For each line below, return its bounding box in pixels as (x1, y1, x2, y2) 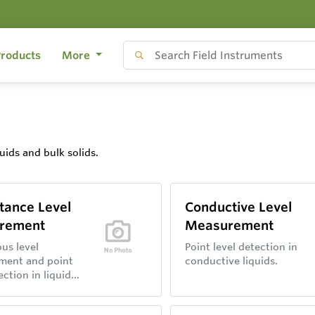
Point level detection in (185, 240, 298, 253)
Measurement (185, 217, 274, 233)
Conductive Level (185, 199, 292, 214)
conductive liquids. (185, 255, 278, 267)
